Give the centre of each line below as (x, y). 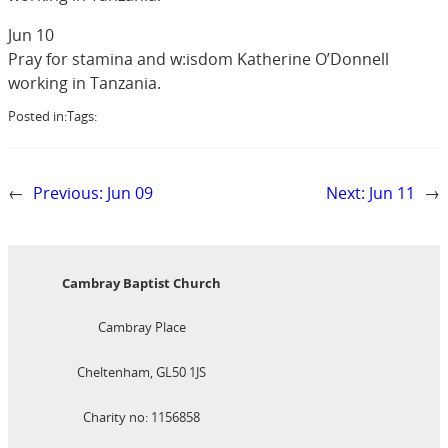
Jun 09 (130, 193)
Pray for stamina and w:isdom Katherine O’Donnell (198, 58)
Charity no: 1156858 (142, 416)
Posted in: (37, 116)
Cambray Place (141, 327)
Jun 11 (392, 193)
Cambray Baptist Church (142, 282)
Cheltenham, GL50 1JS (142, 372)
